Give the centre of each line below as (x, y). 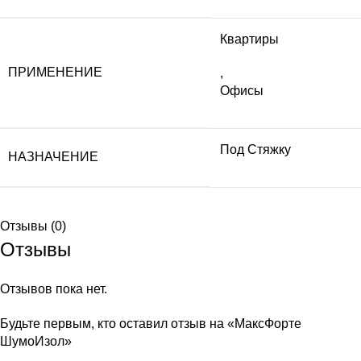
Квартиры (249, 39)
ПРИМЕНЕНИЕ (55, 72)
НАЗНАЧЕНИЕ (53, 156)
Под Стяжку (255, 149)
